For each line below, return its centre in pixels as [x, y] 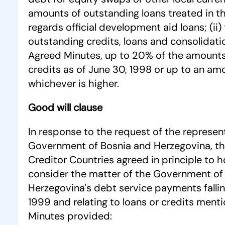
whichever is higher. [74, 83]
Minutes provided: [70, 216]
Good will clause [65, 107]
